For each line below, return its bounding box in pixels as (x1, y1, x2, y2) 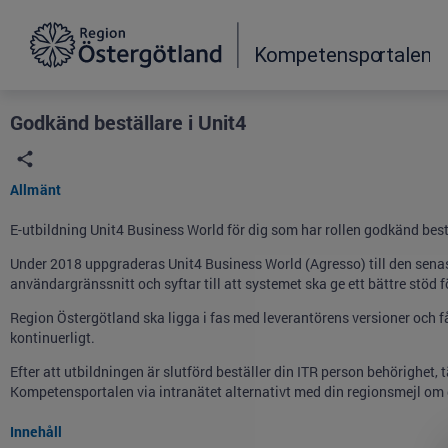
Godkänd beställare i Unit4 (10, 109, 246, 135)
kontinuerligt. (10, 328, 95, 347)
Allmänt (10, 180, 62, 199)
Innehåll (10, 422, 63, 441)
